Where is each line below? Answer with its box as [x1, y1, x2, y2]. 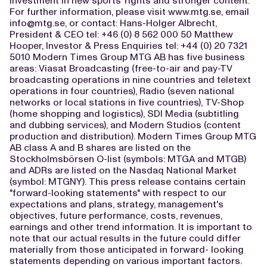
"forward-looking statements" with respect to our [10, 187, 226, 198]
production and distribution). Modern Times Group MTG [10, 131, 256, 142]
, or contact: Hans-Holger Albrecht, [65, 17, 217, 29]
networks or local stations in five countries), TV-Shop [10, 97, 244, 108]
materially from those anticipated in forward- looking [10, 244, 244, 255]
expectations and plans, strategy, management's [10, 198, 223, 210]
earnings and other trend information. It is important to [10, 221, 252, 232]
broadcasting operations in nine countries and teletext [10, 74, 251, 85]
